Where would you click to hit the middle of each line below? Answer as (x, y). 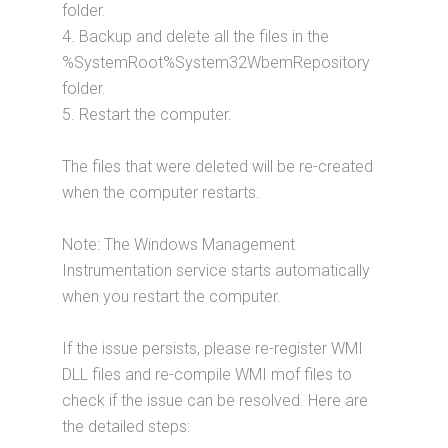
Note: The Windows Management (179, 245)
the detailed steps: (126, 427)
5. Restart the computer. (147, 115)
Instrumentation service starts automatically (216, 271)
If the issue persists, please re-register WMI (213, 349)
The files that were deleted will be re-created (218, 167)
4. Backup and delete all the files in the (196, 37)
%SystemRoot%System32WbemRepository (216, 63)
